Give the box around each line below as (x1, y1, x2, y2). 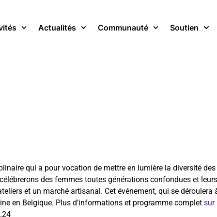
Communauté (98, 23, 149, 33)
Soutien (170, 23, 199, 33)
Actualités (38, 23, 77, 33)
